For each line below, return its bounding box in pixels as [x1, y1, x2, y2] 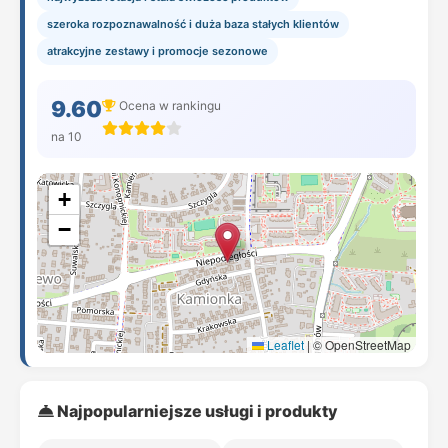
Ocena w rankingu [116, 97, 221, 113]
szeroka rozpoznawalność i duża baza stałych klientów [47, 17, 339, 31]
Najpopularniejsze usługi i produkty [54, 401, 338, 421]
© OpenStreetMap [310, 336, 411, 353]
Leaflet [264, 336, 304, 353]
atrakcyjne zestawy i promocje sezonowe [47, 44, 268, 58]
